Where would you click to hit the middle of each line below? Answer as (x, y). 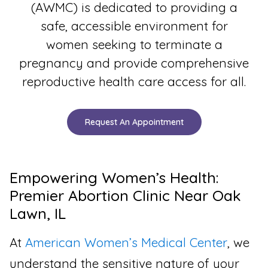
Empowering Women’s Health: (114, 178)
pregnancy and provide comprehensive (134, 63)
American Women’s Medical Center (126, 243)
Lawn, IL (38, 214)
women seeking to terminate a (134, 44)
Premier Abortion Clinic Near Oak (125, 196)
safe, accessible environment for (134, 25)
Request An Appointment (134, 122)
